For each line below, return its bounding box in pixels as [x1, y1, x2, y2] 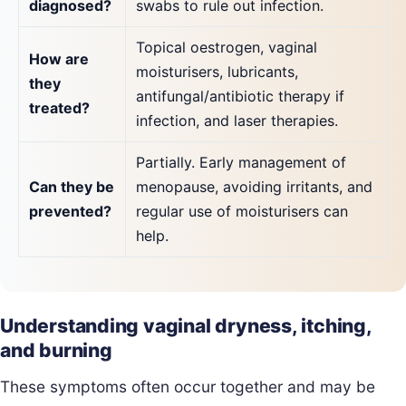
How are [29, 50, 90, 68]
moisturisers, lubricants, [136, 63, 299, 81]
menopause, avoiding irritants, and [136, 178, 373, 196]
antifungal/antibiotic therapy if [136, 87, 345, 105]
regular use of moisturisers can [136, 202, 349, 220]
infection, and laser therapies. [136, 111, 339, 130]
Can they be [29, 178, 115, 196]
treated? [29, 99, 91, 117]
